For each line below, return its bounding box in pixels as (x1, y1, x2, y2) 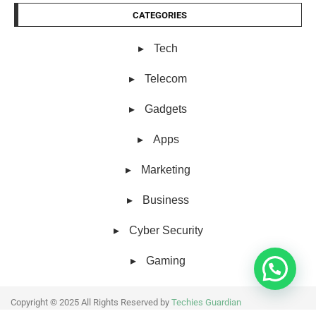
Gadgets (145, 102, 187, 115)
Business (142, 193, 189, 206)
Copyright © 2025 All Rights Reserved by (11, 296, 171, 308)
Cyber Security (128, 224, 203, 236)
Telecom (145, 72, 187, 85)
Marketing (141, 163, 190, 176)
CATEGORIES (133, 9, 187, 20)
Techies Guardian (171, 296, 241, 308)
